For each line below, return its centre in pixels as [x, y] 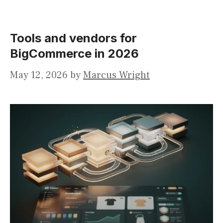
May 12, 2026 [39, 75]
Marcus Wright [116, 75]
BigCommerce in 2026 [74, 54]
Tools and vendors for [73, 38]
